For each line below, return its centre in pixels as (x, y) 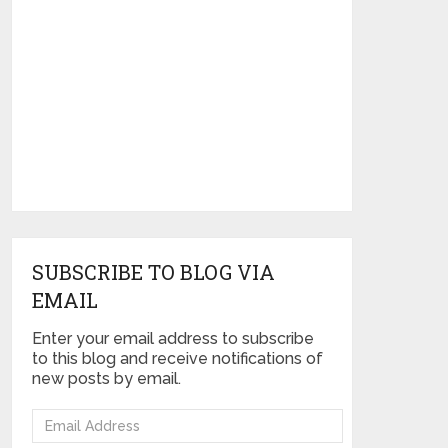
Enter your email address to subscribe (173, 338)
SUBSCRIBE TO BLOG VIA (154, 272)
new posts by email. (107, 378)
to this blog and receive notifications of (178, 358)
